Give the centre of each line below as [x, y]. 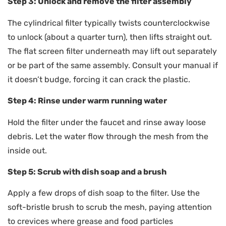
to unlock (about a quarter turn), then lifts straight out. [110, 37]
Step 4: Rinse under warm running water [87, 101]
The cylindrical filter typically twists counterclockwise [109, 23]
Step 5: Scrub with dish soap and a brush [87, 172]
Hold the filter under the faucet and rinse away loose [107, 122]
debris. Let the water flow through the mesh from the [108, 136]
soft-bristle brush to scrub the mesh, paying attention [110, 207]
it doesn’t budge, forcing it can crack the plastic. [99, 79]
